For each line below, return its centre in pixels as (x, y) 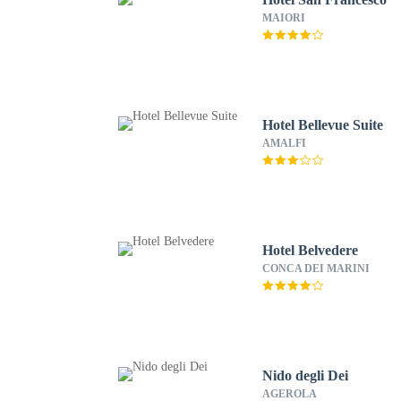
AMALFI (285, 143)
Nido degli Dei (306, 375)
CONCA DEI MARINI (316, 269)
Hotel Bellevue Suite (323, 125)
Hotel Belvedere (311, 250)
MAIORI (284, 18)
